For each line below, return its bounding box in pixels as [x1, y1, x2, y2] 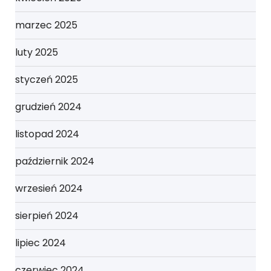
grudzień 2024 [15, 100, 82, 114]
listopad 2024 [15, 127, 79, 141]
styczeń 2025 [15, 73, 78, 87]
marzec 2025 [15, 18, 77, 32]
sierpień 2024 [15, 209, 79, 223]
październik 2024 [15, 154, 94, 168]
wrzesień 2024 [15, 181, 83, 195]
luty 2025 [15, 45, 58, 59]
